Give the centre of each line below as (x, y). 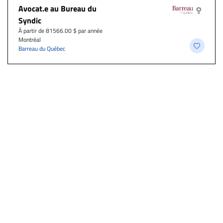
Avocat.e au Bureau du (57, 9)
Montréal (30, 40)
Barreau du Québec (42, 49)
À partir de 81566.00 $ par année (60, 31)
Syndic (30, 21)
